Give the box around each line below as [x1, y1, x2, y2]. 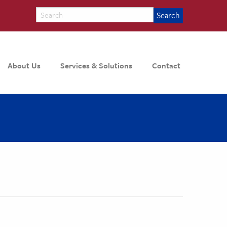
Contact [152, 60, 181, 71]
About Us [8, 60, 41, 71]
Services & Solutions [60, 60, 133, 71]
